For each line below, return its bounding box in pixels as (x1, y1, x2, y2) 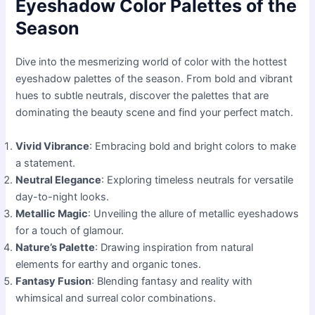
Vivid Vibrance (15, 139, 90, 153)
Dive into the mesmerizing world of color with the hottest (15, 56, 288, 69)
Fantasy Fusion (15, 274, 92, 288)
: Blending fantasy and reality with (91, 274, 253, 288)
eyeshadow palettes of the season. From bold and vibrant (15, 72, 293, 86)
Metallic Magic (15, 207, 89, 220)
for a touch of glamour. (15, 224, 124, 237)
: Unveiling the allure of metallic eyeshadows (88, 207, 300, 220)
